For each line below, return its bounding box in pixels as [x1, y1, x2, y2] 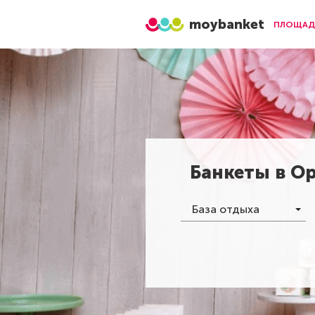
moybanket [189, 15, 264, 32]
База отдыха [192, 202, 259, 216]
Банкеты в [189, 161, 290, 184]
